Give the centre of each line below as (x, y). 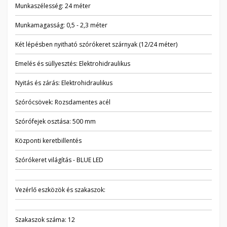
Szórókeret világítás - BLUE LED (59, 160)
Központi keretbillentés (48, 141)
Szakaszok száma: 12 (45, 220)
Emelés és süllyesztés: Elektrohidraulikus (73, 64)
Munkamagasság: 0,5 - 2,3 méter (61, 25)
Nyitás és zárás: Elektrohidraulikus (64, 83)
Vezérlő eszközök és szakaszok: (60, 190)
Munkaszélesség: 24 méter (53, 6)
